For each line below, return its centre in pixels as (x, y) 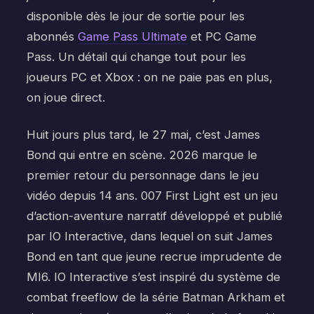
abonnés (52, 37)
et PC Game (222, 37)
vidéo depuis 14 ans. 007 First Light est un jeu (152, 195)
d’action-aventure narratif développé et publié (155, 216)
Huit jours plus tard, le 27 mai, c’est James (143, 134)
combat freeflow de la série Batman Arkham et (156, 297)
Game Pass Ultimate (132, 37)
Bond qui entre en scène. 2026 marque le (142, 155)
